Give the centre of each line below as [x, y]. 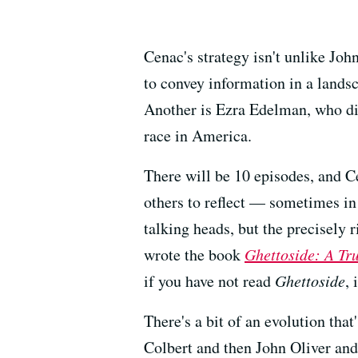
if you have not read [209, 281]
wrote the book [194, 255]
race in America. [198, 136]
